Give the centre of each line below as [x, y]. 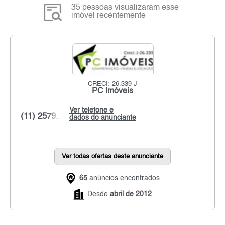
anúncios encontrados [124, 179]
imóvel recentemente [109, 16]
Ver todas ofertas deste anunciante [113, 157]
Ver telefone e [91, 111]
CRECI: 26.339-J [113, 84]
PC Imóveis [113, 92]
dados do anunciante [103, 118]
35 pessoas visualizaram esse [125, 8]
